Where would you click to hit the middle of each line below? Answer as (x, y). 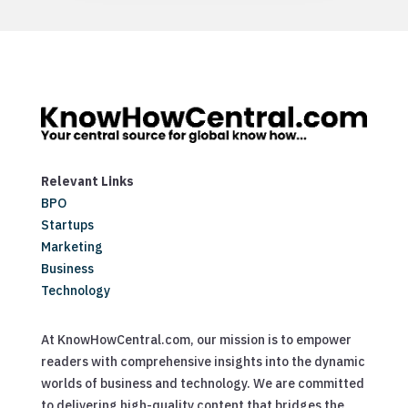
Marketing (71, 247)
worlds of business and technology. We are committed (202, 384)
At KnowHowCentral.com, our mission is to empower (196, 340)
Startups (67, 225)
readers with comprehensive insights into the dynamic (203, 362)
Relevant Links (87, 182)
